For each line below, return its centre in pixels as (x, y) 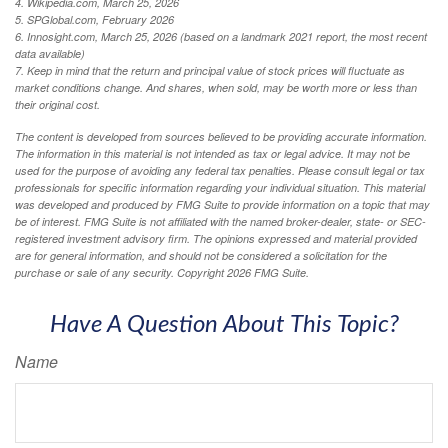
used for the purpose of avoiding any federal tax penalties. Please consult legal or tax (220, 170)
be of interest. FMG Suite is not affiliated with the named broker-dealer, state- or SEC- (220, 221)
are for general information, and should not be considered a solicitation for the (201, 255)
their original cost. (57, 104)
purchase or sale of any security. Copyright (121, 272)
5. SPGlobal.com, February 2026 (94, 19)
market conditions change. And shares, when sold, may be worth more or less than (216, 87)
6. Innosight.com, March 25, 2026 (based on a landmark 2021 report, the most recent (221, 36)
